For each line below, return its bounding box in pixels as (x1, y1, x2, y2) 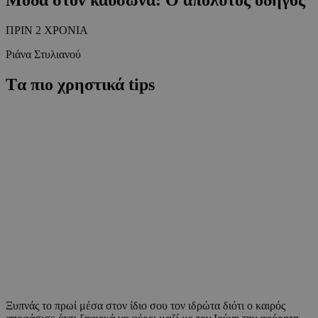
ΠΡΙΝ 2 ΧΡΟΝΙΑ (6, 23, 88, 36)
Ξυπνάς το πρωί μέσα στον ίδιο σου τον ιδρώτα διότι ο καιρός (6, 300, 285, 312)
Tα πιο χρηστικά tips (6, 75, 155, 94)
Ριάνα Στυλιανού (6, 48, 81, 60)
